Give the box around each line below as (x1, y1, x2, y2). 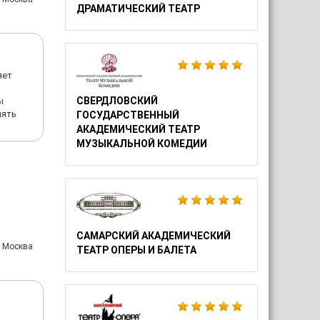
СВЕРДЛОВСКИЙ (76, 95, 158, 106)
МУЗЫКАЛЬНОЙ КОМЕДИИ (76, 138, 207, 149)
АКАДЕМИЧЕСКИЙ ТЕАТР (76, 124, 200, 135)
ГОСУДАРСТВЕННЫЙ (76, 109, 179, 121)
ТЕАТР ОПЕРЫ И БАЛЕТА (76, 244, 196, 256)
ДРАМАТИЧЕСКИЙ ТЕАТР (76, 3, 200, 14)
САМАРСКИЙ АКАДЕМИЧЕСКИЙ (76, 230, 231, 241)
